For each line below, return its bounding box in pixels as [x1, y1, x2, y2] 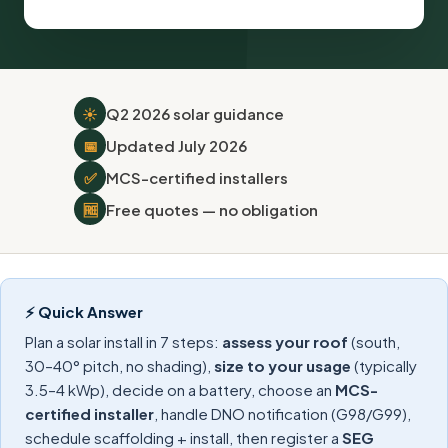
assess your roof [222, 332, 348, 351]
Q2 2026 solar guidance [106, 103, 284, 123]
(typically [351, 356, 417, 375]
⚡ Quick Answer [25, 302, 143, 321]
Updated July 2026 [106, 135, 247, 155]
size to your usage [214, 356, 351, 375]
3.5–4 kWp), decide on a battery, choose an [25, 380, 335, 399]
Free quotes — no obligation [106, 199, 318, 219]
